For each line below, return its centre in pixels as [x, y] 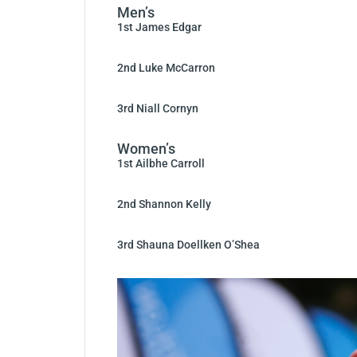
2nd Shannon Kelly [164, 204]
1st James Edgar [159, 27]
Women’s [146, 149]
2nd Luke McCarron [166, 68]
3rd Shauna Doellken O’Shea [188, 245]
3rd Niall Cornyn [158, 109]
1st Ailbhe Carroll [161, 164]
